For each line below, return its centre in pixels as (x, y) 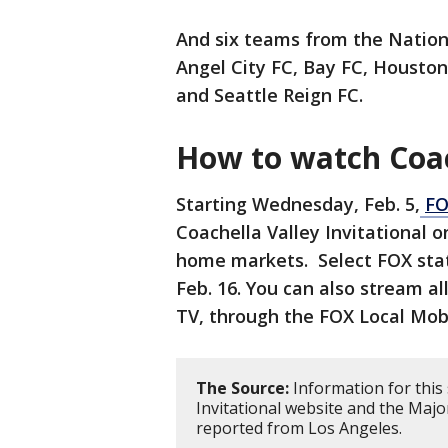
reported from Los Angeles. (301, 428)
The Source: (242, 388)
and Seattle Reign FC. (269, 95)
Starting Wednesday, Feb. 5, (298, 204)
